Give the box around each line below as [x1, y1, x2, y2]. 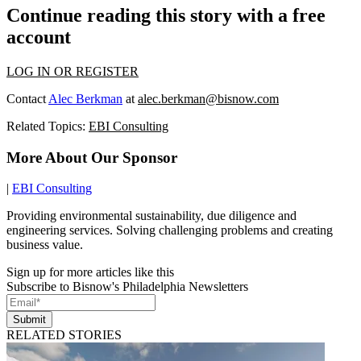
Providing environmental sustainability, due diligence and [6, 209, 297, 223]
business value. [6, 238, 83, 252]
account [6, 26, 71, 48]
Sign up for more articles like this [6, 265, 174, 280]
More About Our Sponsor [6, 148, 177, 166]
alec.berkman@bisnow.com [138, 91, 279, 106]
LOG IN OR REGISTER [6, 64, 139, 78]
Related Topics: [6, 118, 89, 133]
